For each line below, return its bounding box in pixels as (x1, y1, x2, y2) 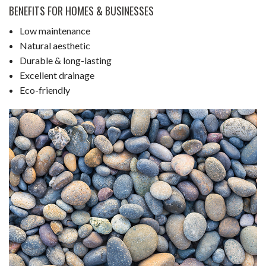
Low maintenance (19, 24, 90, 36)
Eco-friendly (19, 84, 70, 96)
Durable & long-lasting (19, 54, 112, 66)
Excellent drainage (19, 69, 94, 81)
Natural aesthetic (19, 39, 90, 51)
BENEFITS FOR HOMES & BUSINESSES (9, 2, 154, 18)
